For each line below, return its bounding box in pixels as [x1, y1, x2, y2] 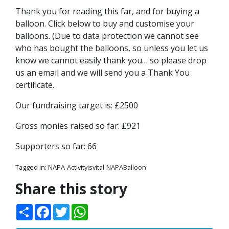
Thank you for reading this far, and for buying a [15, 6, 199, 17]
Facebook [51, 202, 88, 214]
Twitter [70, 202, 98, 214]
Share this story [15, 179, 127, 198]
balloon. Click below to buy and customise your [15, 18, 194, 29]
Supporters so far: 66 [15, 141, 97, 152]
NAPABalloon [106, 163, 146, 172]
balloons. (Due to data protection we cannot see [15, 30, 199, 41]
